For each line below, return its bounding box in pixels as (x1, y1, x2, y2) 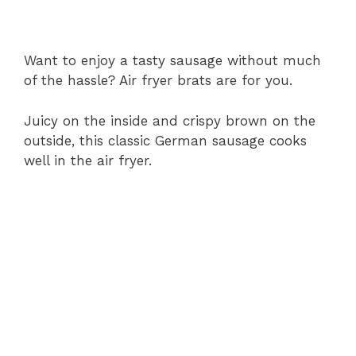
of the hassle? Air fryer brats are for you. (24, 72, 292, 89)
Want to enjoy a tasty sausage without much (24, 52, 321, 69)
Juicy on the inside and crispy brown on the (24, 112, 315, 129)
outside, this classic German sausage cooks (24, 132, 307, 149)
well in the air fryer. (24, 152, 152, 168)
